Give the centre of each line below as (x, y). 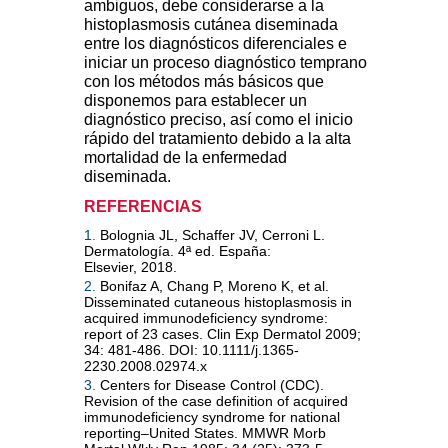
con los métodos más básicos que (204, 82)
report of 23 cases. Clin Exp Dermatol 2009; (222, 334)
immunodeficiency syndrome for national (212, 417)
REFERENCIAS (143, 207)
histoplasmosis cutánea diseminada (211, 25)
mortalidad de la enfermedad (185, 158)
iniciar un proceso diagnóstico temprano (225, 63)
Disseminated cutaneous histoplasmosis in (218, 302)
